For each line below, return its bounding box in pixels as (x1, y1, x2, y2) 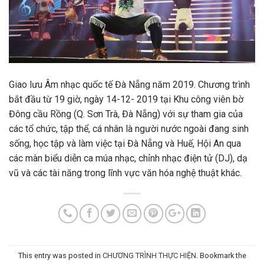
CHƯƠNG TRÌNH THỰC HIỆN (102, 250, 196, 260)
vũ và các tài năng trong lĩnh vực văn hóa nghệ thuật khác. (9, 167, 242, 179)
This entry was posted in (18, 250, 103, 260)
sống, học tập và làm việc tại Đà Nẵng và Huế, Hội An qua (9, 138, 241, 150)
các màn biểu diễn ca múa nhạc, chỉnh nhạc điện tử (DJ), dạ (9, 153, 247, 164)
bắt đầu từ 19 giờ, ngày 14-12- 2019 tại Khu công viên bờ (9, 94, 243, 105)
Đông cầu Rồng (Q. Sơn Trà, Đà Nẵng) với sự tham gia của (9, 108, 243, 120)
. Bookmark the (196, 250, 246, 260)
